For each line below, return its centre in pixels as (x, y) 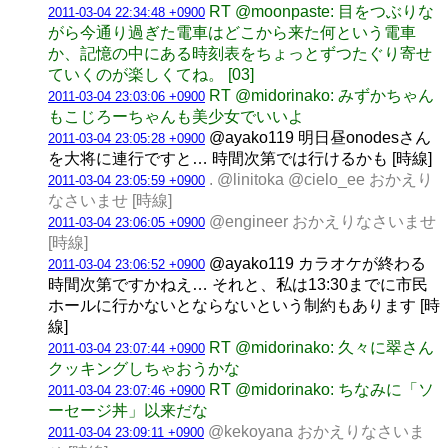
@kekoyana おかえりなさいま (316, 431)
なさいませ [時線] (110, 200)
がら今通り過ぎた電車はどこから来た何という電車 (232, 32)
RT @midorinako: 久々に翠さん (321, 347)
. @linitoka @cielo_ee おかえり (321, 179)
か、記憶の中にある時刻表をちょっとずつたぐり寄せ (240, 53)
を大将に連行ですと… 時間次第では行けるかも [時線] (240, 158)
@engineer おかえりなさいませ (322, 221)
